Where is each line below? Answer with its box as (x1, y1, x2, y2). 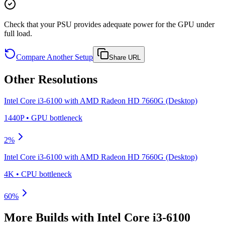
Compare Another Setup (16, 53, 93, 62)
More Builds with (4, 210, 97, 224)
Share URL (109, 54, 141, 62)
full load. (4, 29, 32, 38)
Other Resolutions (4, 73, 97, 86)
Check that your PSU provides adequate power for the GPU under (4, 20, 214, 29)
